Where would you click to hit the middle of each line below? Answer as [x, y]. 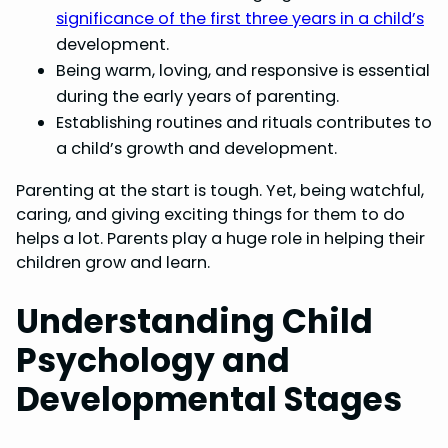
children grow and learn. [113, 262]
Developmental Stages [209, 400]
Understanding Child [194, 322]
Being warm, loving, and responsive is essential [243, 71]
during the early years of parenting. [197, 97]
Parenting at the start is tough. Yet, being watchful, [220, 190]
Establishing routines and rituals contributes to [244, 123]
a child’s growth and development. [196, 149]
